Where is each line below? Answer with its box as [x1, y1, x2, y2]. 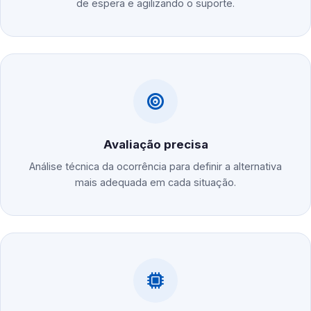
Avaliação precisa [103, 137, 208, 152]
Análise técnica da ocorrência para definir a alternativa [29, 160, 282, 173]
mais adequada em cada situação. [75, 176, 236, 189]
